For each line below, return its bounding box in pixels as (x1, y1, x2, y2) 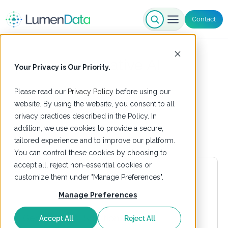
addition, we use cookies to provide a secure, (14, 124, 163, 132)
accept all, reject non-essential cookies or (14, 161, 152, 169)
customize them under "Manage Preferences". (14, 173, 163, 181)
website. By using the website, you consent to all (14, 100, 175, 108)
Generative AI (67, 56, 161, 74)
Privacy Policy (68, 88, 113, 96)
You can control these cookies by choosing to (14, 149, 167, 157)
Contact (192, 15, 216, 23)
